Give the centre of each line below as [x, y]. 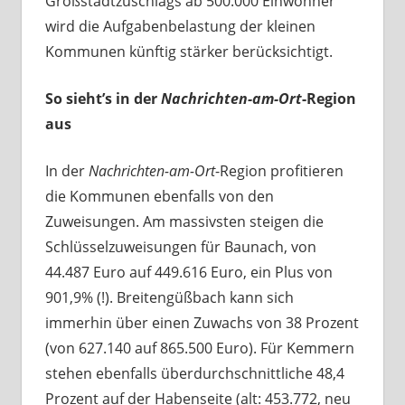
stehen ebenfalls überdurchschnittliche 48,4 [194, 374]
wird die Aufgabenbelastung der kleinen [180, 27]
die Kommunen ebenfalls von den [159, 197]
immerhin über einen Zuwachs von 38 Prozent [202, 323]
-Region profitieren [279, 171]
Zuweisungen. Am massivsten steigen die [184, 222]
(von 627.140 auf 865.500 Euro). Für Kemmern [199, 348]
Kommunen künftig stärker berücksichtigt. [188, 52]
